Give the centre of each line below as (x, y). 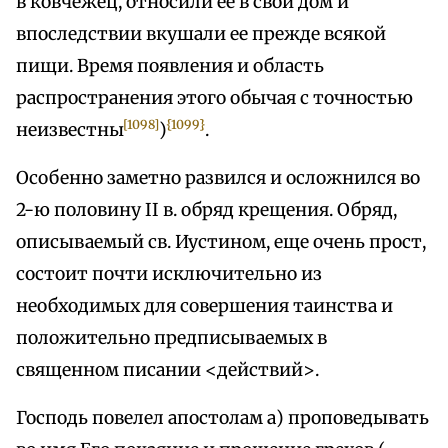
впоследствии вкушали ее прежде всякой (201, 34)
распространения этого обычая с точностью (214, 98)
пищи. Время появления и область (170, 66)
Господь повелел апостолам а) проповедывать (222, 418)
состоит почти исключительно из (169, 274)
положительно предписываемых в (171, 338)
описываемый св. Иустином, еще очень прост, (221, 242)
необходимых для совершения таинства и (204, 306)
